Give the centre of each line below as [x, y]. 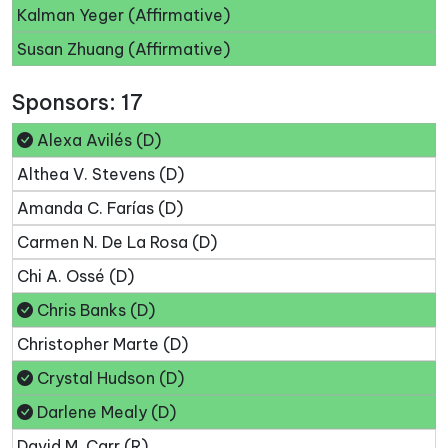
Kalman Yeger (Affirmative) [123, 15]
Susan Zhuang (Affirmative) [123, 49]
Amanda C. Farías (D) [100, 208]
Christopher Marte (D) [102, 344]
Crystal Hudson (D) [108, 378]
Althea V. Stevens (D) [100, 174]
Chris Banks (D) [94, 310]
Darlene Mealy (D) [104, 412]
